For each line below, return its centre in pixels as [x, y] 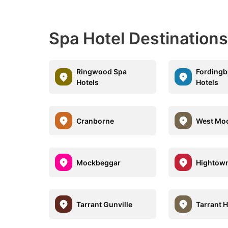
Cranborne [95, 121]
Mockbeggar [98, 162]
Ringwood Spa [102, 72]
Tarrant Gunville [104, 204]
